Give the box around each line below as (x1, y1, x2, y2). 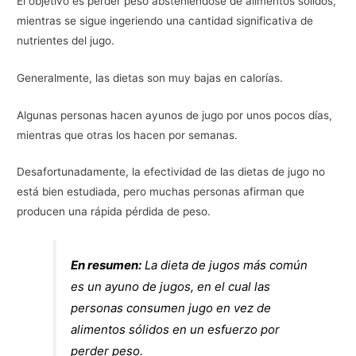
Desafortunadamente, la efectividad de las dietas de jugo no (17, 165, 326, 179)
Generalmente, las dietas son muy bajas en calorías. (17, 71, 284, 84)
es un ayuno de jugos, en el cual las (71, 279, 271, 295)
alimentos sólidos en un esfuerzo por (71, 322, 281, 338)
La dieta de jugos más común (141, 257, 308, 273)
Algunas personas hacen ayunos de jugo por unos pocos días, (17, 108, 333, 122)
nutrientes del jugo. (17, 33, 115, 47)
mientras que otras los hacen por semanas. (17, 128, 238, 141)
